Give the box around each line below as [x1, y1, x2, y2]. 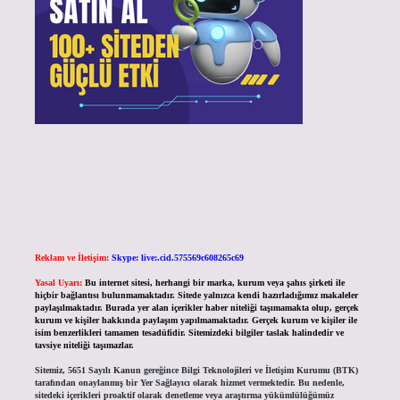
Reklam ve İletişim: [34, 253, 109, 263]
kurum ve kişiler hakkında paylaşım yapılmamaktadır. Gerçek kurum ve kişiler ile [34, 315, 357, 326]
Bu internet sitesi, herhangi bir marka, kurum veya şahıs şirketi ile [84, 278, 345, 288]
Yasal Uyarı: [34, 278, 82, 288]
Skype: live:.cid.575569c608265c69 [111, 253, 244, 263]
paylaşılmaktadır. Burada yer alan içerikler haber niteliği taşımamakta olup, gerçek [34, 303, 359, 313]
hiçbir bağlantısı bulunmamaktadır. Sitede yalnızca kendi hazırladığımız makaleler [34, 290, 358, 301]
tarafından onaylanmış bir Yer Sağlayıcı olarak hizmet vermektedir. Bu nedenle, [34, 378, 345, 388]
